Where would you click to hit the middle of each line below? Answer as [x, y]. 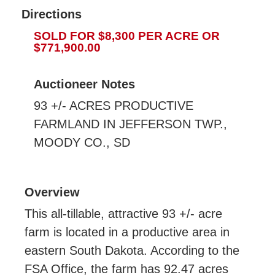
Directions [52, 14]
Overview [52, 192]
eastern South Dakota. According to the [132, 250]
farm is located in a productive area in [127, 232]
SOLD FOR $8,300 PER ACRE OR [127, 36]
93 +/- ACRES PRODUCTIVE [114, 105]
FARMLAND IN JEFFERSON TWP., [130, 124]
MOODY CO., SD [82, 142]
